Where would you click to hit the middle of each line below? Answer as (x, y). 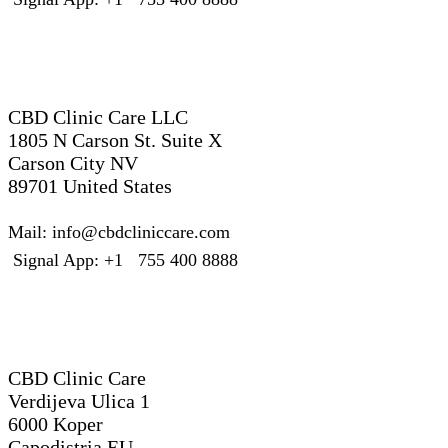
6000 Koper (55, 423)
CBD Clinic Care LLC (98, 117)
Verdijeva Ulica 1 (79, 400)
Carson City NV (73, 163)
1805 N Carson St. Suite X (115, 140)
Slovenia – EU (92, 320)
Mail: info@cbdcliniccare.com (119, 232)
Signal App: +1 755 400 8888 (123, 260)
